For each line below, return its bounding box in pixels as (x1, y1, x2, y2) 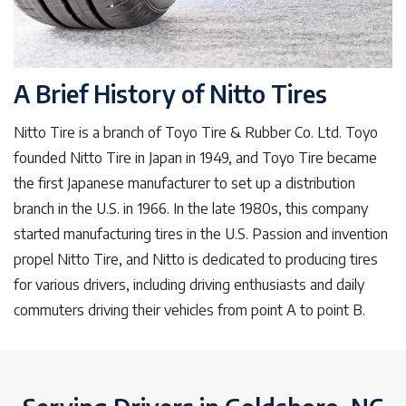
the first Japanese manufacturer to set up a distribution (14, 174, 355, 193)
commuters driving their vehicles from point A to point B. (14, 301, 365, 320)
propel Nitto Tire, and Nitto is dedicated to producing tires (14, 250, 378, 269)
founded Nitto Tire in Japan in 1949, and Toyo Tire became (14, 149, 377, 168)
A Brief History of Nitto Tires (14, 79, 327, 110)
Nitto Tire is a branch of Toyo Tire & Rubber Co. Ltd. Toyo (14, 123, 378, 142)
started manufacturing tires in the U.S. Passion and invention (14, 225, 388, 244)
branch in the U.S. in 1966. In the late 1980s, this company (14, 199, 368, 218)
